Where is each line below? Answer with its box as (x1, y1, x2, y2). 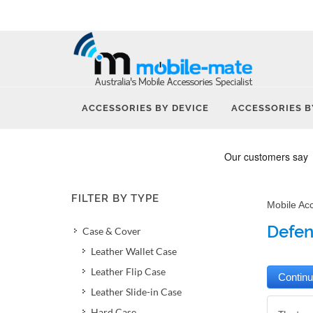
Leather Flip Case (91, 265, 166, 277)
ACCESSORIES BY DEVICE (82, 103, 209, 113)
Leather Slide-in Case (91, 286, 182, 298)
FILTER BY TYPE (71, 192, 159, 205)
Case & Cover (82, 225, 141, 237)
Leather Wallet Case (91, 245, 177, 257)
